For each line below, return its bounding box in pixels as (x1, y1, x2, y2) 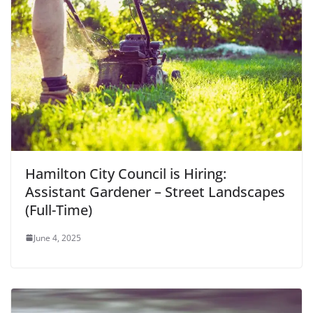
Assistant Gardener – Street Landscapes (25, 182, 285, 201)
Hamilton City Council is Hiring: (25, 163, 226, 183)
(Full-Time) (25, 200, 92, 219)
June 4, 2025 (34, 231, 81, 244)
